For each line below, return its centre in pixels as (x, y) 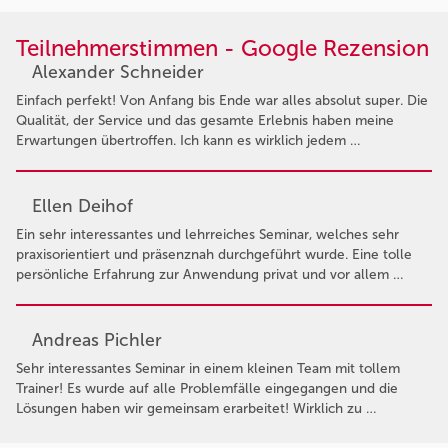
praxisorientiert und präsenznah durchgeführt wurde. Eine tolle (214, 254)
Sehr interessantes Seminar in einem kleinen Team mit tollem (208, 368)
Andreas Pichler (97, 339)
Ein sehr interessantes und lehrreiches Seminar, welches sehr (207, 234)
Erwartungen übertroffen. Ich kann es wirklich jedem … (188, 140)
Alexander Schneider (118, 71)
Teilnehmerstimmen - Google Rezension (222, 48)
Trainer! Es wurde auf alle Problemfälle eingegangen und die (207, 388)
